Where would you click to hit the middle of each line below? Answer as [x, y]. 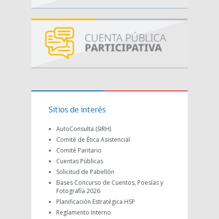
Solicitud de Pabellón [85, 172]
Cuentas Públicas [80, 161]
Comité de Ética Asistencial [93, 139]
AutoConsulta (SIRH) [84, 129]
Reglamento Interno [84, 212]
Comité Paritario [79, 150]
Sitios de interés [77, 110]
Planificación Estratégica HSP [96, 201]
